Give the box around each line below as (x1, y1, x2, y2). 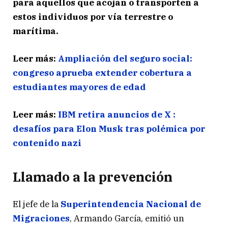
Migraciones (13, 212, 70, 224)
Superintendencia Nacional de (61, 198, 201, 210)
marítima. (13, 25, 59, 37)
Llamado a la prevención (13, 168, 173, 186)
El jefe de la (13, 198, 59, 210)
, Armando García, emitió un (70, 212, 184, 224)
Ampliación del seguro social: (58, 52, 192, 64)
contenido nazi (13, 137, 81, 149)
